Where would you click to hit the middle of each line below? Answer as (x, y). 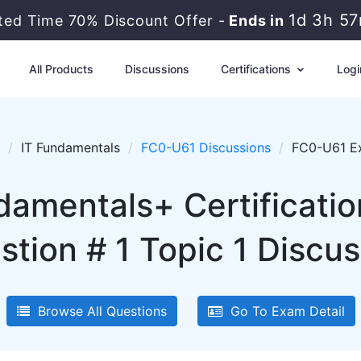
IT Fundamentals (70, 147)
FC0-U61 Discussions (205, 147)
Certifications (257, 69)
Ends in (257, 21)
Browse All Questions (98, 311)
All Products (61, 69)
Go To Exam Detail (283, 311)
